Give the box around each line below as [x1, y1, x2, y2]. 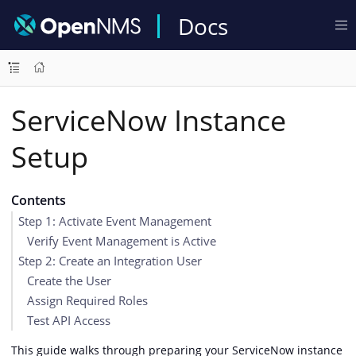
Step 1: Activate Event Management [18, 213, 211, 229]
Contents [10, 192, 66, 209]
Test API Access [26, 312, 110, 328]
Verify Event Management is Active [26, 233, 216, 249]
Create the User [26, 273, 111, 288]
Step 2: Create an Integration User [18, 253, 202, 269]
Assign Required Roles [26, 292, 148, 308]
